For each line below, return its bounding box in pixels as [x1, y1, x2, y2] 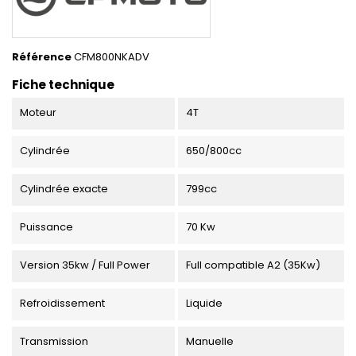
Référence [12, 49, 72, 65]
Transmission [20, 334, 88, 350]
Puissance [20, 219, 73, 235]
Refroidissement [20, 296, 105, 311]
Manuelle [185, 334, 234, 350]
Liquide [185, 296, 222, 311]
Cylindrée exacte [20, 181, 108, 197]
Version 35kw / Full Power [20, 257, 150, 273]
